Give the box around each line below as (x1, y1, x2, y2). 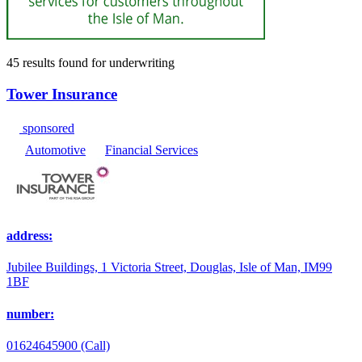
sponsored (19, 120, 74, 135)
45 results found (6, 56, 91, 70)
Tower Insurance (6, 86, 117, 103)
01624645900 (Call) (6, 338, 110, 352)
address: (6, 229, 53, 243)
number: (6, 306, 54, 321)
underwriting (109, 56, 175, 70)
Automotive (25, 142, 86, 157)
